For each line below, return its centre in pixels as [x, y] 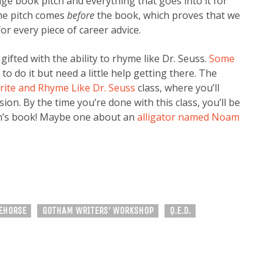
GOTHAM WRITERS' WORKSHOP [98, 211]
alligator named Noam [188, 117]
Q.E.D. [180, 211]
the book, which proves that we [167, 16]
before [81, 16]
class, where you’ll [177, 88]
